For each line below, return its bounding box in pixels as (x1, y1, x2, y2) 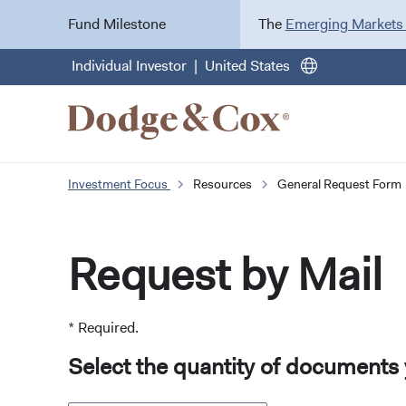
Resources (193, 176, 252, 192)
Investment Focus (68, 176, 168, 192)
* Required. (68, 318, 139, 337)
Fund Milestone (68, 14, 166, 34)
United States (205, 56, 290, 75)
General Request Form (277, 176, 401, 192)
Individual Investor (72, 56, 187, 75)
